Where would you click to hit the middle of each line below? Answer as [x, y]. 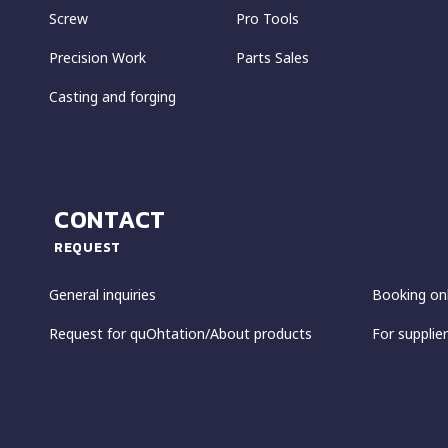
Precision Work [97, 57]
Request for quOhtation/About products [180, 333]
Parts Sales [272, 57]
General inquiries [102, 294]
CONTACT [110, 219]
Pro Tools [267, 18]
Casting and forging [112, 96]
